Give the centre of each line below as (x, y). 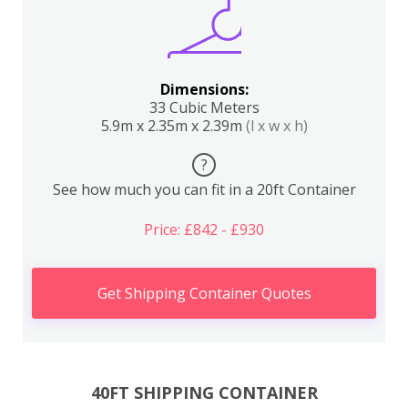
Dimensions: (204, 89)
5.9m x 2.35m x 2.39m (173, 126)
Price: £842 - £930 (204, 229)
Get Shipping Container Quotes (204, 293)
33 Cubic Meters (204, 107)
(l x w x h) (276, 126)
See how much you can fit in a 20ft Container (204, 189)
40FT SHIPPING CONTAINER (204, 392)
